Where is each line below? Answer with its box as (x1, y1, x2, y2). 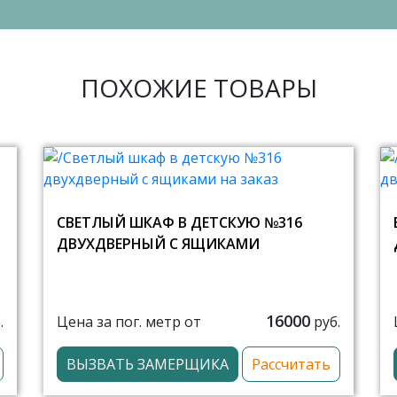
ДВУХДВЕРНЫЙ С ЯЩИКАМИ (57, 234, 260, 253)
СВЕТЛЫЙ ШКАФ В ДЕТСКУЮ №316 (57, 213, 302, 232)
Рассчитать (252, 354, 331, 374)
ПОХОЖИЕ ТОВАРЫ (80, 71, 317, 105)
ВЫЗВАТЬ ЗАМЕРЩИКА (66, 354, 229, 374)
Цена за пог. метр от (57, 311, 201, 331)
